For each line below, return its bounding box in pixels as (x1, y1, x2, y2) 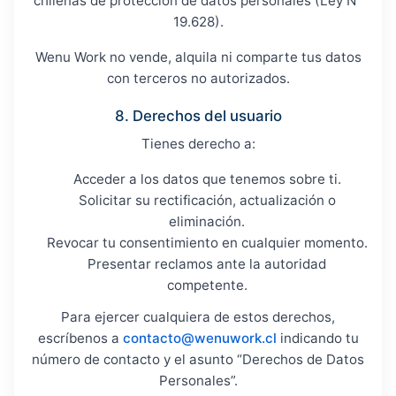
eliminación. (169, 213, 245, 230)
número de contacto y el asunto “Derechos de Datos (32, 351, 364, 368)
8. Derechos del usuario (114, 107, 282, 125)
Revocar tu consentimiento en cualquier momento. (46, 234, 368, 251)
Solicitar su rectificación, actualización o (78, 192, 336, 209)
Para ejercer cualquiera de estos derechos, (61, 308, 335, 325)
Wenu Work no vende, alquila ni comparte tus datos (34, 49, 362, 65)
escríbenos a (37, 330, 123, 346)
